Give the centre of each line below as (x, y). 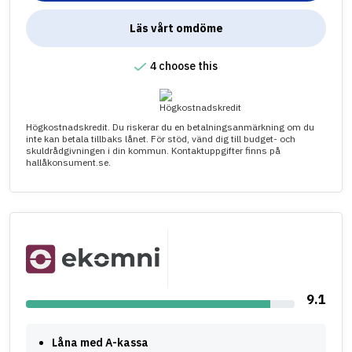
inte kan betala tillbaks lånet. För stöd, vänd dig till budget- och (161, 138)
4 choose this (184, 66)
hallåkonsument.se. (68, 162)
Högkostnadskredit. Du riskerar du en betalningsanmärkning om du (170, 126)
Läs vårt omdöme (176, 28)
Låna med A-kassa (100, 343)
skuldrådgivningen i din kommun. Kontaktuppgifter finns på (153, 150)
